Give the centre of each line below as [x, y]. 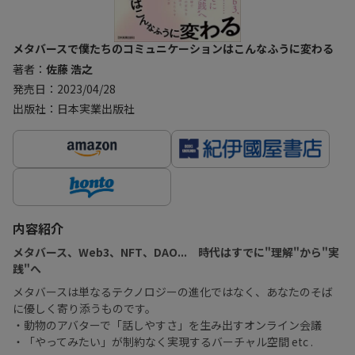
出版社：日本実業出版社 [74, 108]
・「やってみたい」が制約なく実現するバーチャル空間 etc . [163, 341]
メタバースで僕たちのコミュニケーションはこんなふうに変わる [173, 48]
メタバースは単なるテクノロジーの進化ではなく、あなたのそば [173, 291]
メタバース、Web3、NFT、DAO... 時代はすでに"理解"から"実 [176, 252]
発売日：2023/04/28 [64, 88]
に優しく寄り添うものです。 [84, 308]
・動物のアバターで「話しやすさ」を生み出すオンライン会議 [167, 324]
